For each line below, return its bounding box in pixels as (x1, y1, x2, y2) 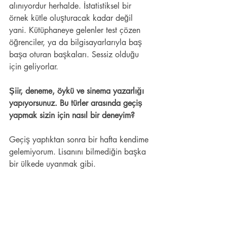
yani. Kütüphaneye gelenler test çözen (9, 25, 143, 36)
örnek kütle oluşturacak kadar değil (9, 13, 135, 24)
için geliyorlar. (9, 61, 61, 72)
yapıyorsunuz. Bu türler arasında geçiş (9, 98, 145, 109)
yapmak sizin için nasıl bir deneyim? (9, 110, 137, 121)
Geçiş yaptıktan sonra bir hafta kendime (9, 134, 151, 145)
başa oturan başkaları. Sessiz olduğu (9, 49, 141, 60)
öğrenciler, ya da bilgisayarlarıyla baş (9, 37, 144, 48)
